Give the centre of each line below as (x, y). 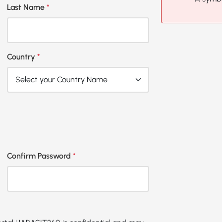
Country (22, 57)
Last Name (27, 7)
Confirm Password (40, 156)
